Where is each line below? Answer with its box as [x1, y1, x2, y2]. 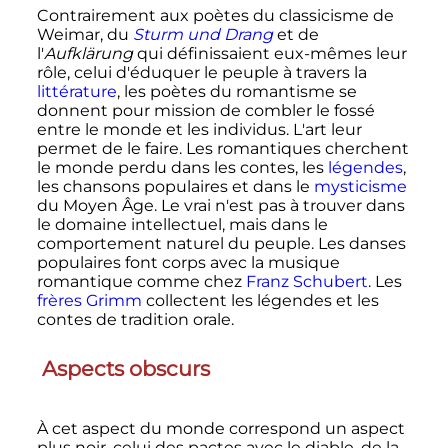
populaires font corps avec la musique [36, 252, 340, 272]
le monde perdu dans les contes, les [36, 157, 328, 177]
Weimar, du [36, 24, 133, 44]
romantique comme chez [36, 271, 246, 291]
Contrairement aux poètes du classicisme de [36, 5, 394, 25]
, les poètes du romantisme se [116, 81, 357, 101]
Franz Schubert [245, 271, 368, 291]
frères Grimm [36, 290, 142, 310]
